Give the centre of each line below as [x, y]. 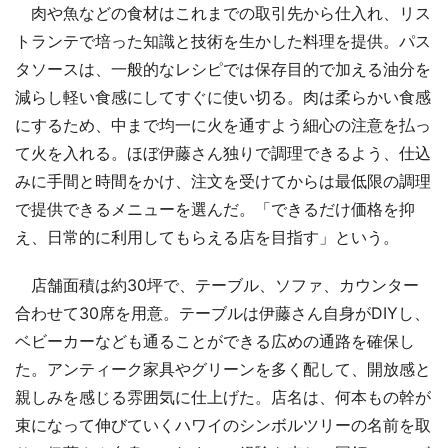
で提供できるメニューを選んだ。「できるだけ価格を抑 [215, 209]
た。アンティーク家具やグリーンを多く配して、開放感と [223, 369]
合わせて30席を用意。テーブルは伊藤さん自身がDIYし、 [222, 313]
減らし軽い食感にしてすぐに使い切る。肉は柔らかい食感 [223, 97]
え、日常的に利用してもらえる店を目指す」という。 [207, 237]
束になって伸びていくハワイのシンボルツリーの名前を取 [223, 425]
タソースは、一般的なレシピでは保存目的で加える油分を [223, 69]
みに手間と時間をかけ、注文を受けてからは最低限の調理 [223, 181]
